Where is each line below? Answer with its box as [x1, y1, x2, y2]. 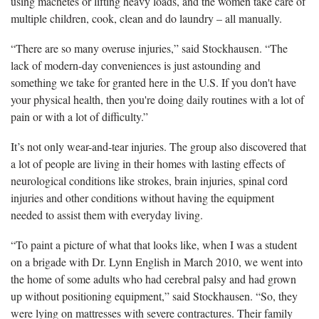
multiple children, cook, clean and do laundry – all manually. [11, 10, 282, 26]
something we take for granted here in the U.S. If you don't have [11, 74, 296, 90]
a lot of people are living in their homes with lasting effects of [11, 155, 285, 171]
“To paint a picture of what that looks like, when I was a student [11, 236, 297, 252]
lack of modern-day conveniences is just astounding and [11, 57, 261, 73]
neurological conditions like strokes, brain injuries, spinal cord [11, 172, 288, 188]
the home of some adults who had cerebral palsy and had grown [11, 271, 296, 286]
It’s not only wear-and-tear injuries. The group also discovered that [11, 138, 306, 154]
